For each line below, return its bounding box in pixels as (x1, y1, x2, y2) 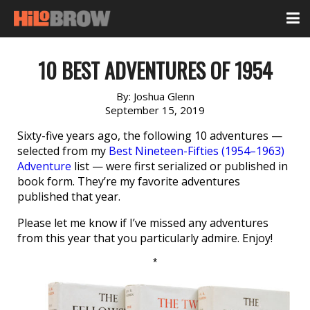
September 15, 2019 (105, 103, 205, 117)
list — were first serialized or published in (71, 158, 288, 174)
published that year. (17, 189, 120, 204)
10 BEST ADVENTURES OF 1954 (37, 55, 273, 86)
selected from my (17, 143, 109, 158)
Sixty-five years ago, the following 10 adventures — (17, 128, 282, 143)
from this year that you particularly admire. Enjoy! (17, 230, 273, 246)
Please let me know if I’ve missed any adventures (17, 215, 268, 230)
